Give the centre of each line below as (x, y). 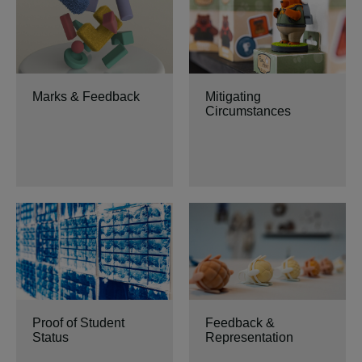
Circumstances (248, 111)
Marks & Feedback (86, 97)
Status (51, 337)
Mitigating (233, 97)
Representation (249, 337)
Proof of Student (78, 323)
